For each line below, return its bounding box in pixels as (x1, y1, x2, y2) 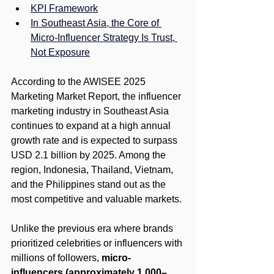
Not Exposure (31, 46, 90, 57)
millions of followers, (11, 252, 102, 263)
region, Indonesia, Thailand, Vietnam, (11, 164, 176, 175)
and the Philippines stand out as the (11, 179, 168, 190)
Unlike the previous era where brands (11, 223, 176, 234)
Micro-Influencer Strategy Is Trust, (31, 32, 177, 43)
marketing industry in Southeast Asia (11, 105, 171, 116)
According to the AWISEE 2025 (11, 76, 148, 87)
